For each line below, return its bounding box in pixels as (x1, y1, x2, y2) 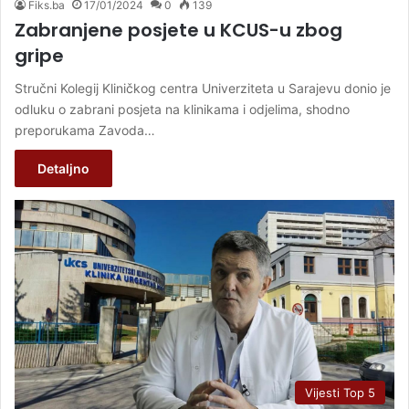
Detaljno (37, 161, 89, 177)
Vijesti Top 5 (305, 385, 375, 401)
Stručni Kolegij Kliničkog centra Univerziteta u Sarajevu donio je (15, 80, 391, 97)
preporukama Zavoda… (15, 122, 155, 139)
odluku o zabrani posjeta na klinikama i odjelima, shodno (15, 101, 350, 118)
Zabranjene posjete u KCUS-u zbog (15, 17, 342, 44)
